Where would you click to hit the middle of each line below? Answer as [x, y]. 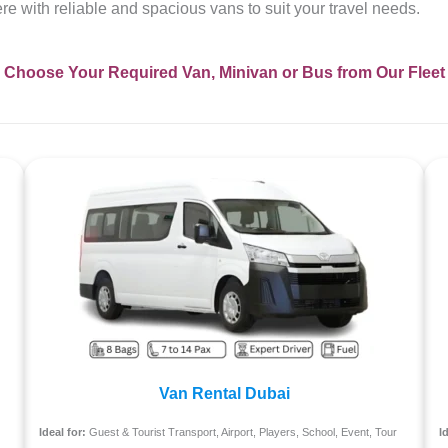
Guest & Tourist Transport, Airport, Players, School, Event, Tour [241, 432]
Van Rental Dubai [224, 394]
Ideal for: [62, 432]
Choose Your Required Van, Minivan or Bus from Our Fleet [224, 73]
